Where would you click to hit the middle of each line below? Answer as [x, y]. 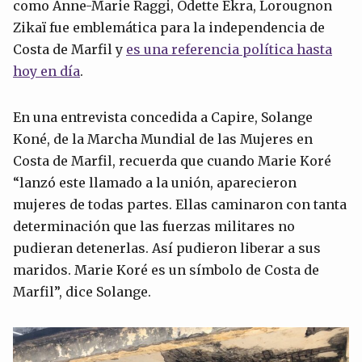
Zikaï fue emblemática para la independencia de [169, 28]
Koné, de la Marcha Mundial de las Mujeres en [163, 139]
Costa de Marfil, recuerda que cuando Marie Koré [172, 161]
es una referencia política [211, 50]
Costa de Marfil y [69, 50]
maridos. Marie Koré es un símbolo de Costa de [166, 270]
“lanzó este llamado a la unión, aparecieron [155, 183]
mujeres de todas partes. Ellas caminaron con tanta [180, 205]
